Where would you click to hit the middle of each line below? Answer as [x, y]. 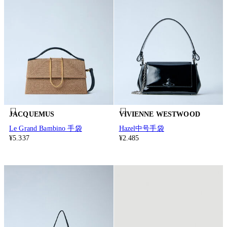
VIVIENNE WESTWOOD [159, 115]
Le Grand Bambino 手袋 [46, 128]
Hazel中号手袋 [141, 128]
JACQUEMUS [32, 115]
